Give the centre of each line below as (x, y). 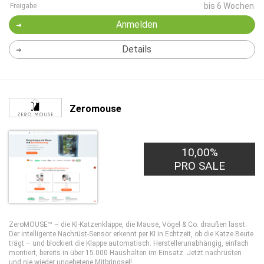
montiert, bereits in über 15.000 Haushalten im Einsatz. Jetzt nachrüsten (125, 253)
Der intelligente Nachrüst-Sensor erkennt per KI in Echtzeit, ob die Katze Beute (131, 234)
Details (136, 49)
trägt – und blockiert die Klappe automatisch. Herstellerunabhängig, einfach (129, 243)
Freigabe (23, 6)
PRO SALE (200, 166)
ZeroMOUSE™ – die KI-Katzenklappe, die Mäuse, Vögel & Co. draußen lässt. (128, 225)
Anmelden (136, 24)
